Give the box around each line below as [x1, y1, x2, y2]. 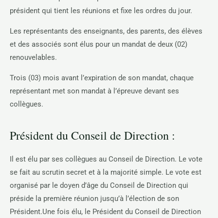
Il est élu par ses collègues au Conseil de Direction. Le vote [10, 154, 202, 163]
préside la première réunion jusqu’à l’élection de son [10, 194, 179, 203]
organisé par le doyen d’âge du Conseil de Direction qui [10, 181, 188, 190]
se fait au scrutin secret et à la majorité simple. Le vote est [10, 167, 201, 177]
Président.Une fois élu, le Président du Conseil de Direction [10, 207, 201, 216]
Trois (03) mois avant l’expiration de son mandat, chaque [10, 73, 194, 82]
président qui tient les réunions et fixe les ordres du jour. [10, 6, 192, 15]
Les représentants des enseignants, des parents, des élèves [10, 26, 202, 36]
